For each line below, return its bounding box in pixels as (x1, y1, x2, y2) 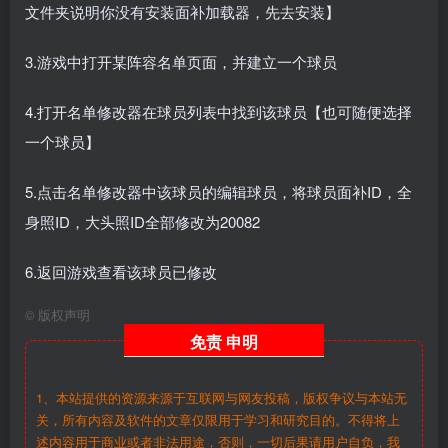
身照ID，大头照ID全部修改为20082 (25, 211, 260, 233)
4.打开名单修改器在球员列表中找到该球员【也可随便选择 (25, 101, 412, 123)
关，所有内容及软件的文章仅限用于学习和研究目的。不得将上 (36, 411, 400, 430)
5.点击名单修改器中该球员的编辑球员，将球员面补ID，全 (25, 181, 412, 203)
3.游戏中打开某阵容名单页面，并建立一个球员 (25, 51, 337, 73)
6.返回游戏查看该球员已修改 (25, 261, 217, 283)
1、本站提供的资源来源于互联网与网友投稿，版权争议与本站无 (36, 389, 407, 408)
